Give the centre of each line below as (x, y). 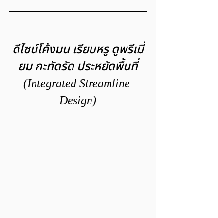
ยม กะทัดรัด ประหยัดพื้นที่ (78, 66)
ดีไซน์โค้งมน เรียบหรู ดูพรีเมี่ (78, 49)
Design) (78, 100)
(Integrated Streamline (78, 83)
